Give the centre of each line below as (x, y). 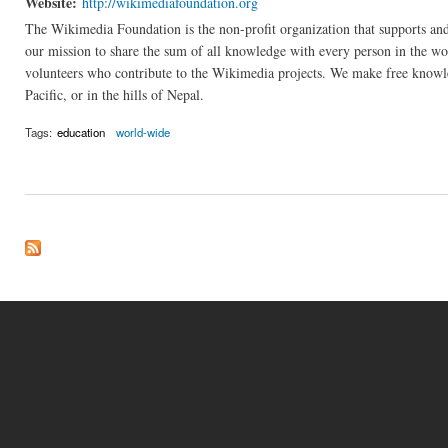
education (81, 132)
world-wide (143, 132)
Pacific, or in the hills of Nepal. (114, 95)
